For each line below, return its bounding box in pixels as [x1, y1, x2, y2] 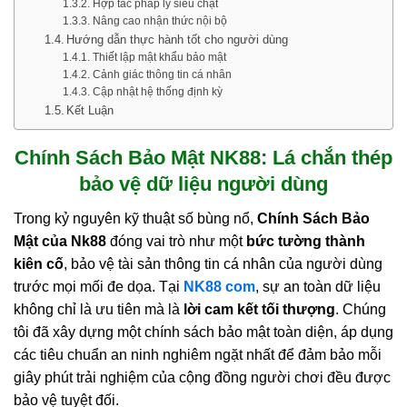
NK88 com [184, 279, 255, 295]
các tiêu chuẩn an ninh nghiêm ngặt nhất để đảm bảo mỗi [14, 347, 382, 363]
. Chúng [335, 302, 386, 318]
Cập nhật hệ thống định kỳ [92, 85, 223, 97]
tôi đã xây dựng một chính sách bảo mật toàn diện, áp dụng [14, 324, 393, 341]
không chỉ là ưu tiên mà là [14, 302, 184, 318]
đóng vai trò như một [106, 233, 246, 250]
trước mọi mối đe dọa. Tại [14, 279, 184, 295]
